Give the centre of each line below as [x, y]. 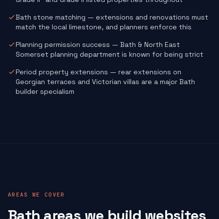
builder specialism [45, 91]
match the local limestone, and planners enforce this [104, 27]
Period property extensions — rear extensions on [99, 72]
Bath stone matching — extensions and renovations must [112, 17]
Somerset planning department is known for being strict [109, 54]
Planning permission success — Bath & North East [98, 44]
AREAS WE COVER [36, 195]
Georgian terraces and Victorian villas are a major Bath [105, 82]
